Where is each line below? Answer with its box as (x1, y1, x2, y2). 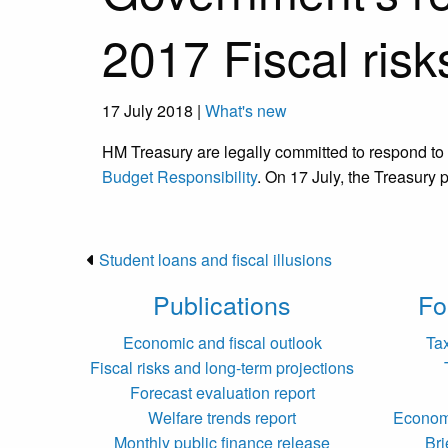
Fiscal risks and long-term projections (90, 356, 354, 380)
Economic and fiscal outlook (122, 331, 322, 355)
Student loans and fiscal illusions (99, 248, 332, 272)
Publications (153, 286, 291, 323)
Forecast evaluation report (129, 381, 315, 405)
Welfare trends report (148, 406, 296, 430)
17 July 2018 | (102, 99, 205, 123)
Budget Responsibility (102, 165, 257, 189)
